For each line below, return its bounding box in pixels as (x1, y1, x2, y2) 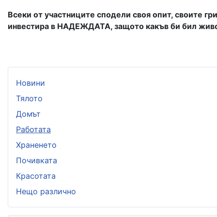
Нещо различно (16, 186, 76, 196)
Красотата (16, 170, 56, 181)
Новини (16, 77, 45, 88)
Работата (16, 124, 51, 134)
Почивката (16, 155, 57, 165)
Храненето (16, 139, 57, 150)
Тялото (16, 93, 43, 103)
